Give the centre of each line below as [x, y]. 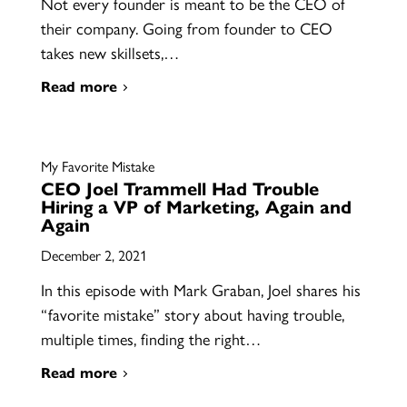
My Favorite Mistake [97, 166]
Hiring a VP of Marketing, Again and [196, 206]
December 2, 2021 [94, 255]
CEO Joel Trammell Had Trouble [179, 188]
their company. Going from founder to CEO [186, 28]
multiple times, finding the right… [150, 338]
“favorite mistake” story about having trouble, [192, 314]
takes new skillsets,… [109, 52]
